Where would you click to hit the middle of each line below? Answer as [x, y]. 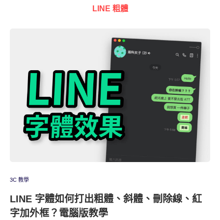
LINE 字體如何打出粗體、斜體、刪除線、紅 [106, 199]
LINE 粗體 [110, 9]
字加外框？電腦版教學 [59, 213]
